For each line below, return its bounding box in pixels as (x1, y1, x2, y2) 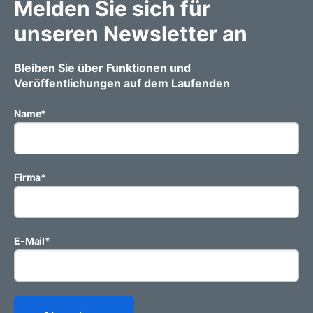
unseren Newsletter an (14, 20, 247, 46)
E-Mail (14, 234, 45, 247)
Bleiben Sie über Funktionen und (14, 60, 191, 75)
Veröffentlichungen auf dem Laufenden (14, 75, 230, 90)
